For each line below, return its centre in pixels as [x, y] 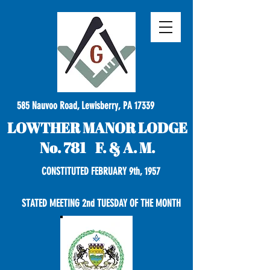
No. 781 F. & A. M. [97, 148]
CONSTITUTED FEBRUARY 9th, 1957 [97, 171]
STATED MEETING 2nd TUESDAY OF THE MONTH [101, 203]
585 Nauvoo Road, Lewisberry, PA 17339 [81, 105]
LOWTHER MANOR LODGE [97, 128]
